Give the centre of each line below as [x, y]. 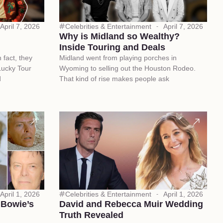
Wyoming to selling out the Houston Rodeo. [127, 68]
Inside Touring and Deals [112, 48]
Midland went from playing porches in [118, 58]
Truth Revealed [91, 215]
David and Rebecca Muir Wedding [131, 204]
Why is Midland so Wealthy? [119, 37]
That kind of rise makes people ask [114, 79]
